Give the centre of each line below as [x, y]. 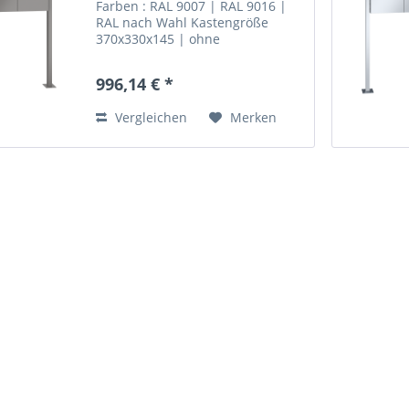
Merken [254, 118]
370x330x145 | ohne [158, 39]
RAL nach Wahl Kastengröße [183, 23]
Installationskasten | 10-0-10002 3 [200, 56]
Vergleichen [150, 118]
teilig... [117, 72]
